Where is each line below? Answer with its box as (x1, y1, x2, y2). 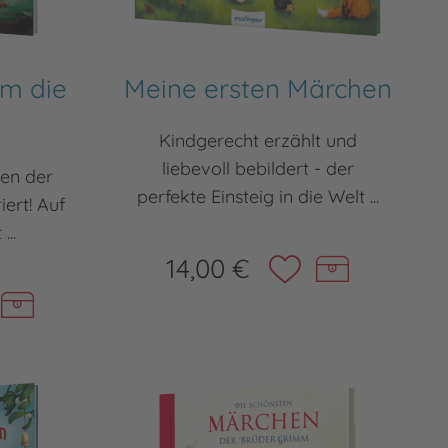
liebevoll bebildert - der (161, 157, 354, 180)
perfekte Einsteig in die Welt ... (136, 185, 379, 208)
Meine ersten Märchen (123, 72, 392, 105)
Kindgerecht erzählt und (158, 129, 357, 152)
